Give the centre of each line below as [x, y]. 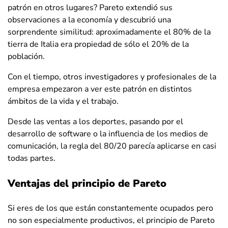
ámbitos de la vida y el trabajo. [63, 101]
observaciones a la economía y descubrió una [89, 20]
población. [26, 56]
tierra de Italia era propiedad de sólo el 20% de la [98, 44]
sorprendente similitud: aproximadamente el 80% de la [109, 32]
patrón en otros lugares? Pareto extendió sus [90, 7]
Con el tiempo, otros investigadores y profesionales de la [112, 77]
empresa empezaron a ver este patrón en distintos [100, 89]
